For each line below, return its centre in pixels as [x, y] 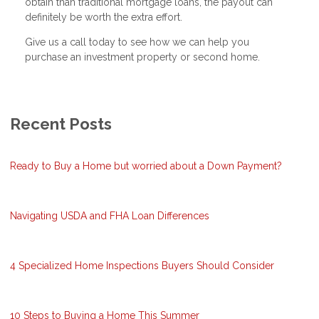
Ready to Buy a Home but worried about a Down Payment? [146, 166]
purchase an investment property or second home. [142, 57]
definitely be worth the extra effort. [104, 17]
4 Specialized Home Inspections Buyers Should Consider [142, 265]
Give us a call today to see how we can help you [137, 42]
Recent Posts [61, 124]
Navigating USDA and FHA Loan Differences [110, 215]
